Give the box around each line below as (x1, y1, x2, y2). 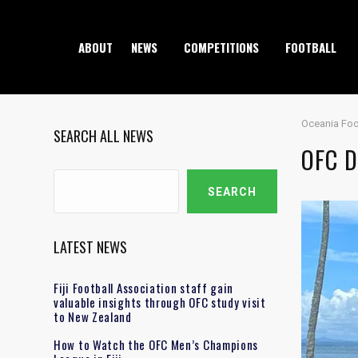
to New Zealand (54, 307, 132, 325)
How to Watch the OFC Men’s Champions (54, 335, 259, 353)
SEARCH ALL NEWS (54, 125, 153, 146)
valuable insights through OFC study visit (54, 292, 266, 311)
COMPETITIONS (184, 38, 259, 57)
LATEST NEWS (54, 236, 127, 257)
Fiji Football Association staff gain (54, 278, 234, 296)
